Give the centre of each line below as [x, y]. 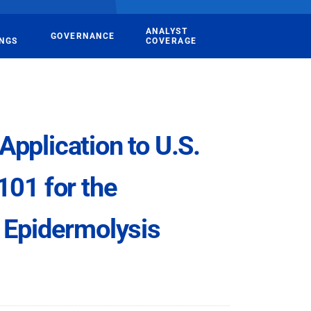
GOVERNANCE [83, 36]
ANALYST [167, 31]
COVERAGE [171, 41]
